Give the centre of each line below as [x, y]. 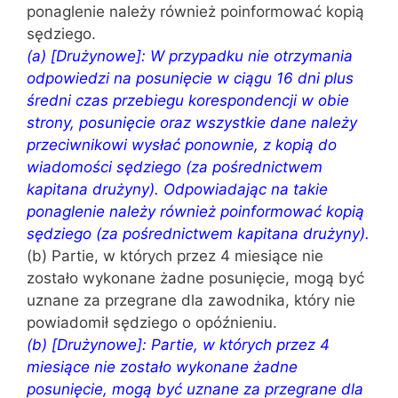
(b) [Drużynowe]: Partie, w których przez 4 [178, 345]
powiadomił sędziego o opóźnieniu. [152, 322]
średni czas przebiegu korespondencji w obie [188, 100]
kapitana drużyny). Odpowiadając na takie [177, 189]
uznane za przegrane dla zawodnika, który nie [191, 300]
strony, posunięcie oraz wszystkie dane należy [192, 123]
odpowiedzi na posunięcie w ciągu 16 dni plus [190, 78]
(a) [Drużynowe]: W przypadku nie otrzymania [190, 56]
